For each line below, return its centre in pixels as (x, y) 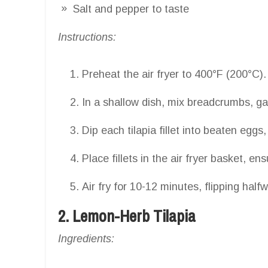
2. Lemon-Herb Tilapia (127, 216)
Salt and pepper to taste (131, 9)
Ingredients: (86, 238)
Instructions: (87, 37)
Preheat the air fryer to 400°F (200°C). (174, 74)
